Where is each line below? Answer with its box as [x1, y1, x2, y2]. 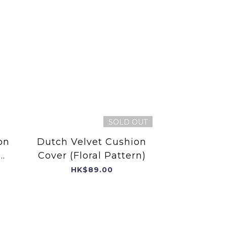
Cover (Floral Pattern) [37, 149, 146, 161]
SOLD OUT [108, 117, 147, 127]
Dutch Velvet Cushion [37, 136, 146, 147]
